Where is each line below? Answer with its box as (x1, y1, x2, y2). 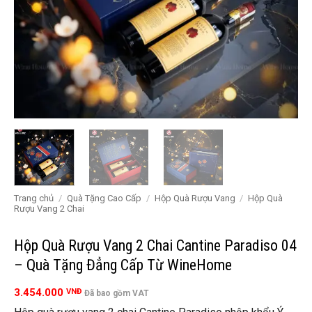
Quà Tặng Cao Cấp (66, 193, 141, 204)
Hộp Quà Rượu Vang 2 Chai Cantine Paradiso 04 (14, 236, 297, 254)
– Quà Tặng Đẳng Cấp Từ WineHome (14, 256, 232, 274)
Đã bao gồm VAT (84, 288, 149, 299)
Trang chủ (14, 193, 54, 204)
